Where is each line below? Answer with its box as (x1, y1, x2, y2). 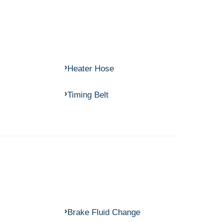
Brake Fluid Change (67, 207, 140, 217)
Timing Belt (67, 90, 109, 100)
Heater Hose (67, 63, 114, 74)
